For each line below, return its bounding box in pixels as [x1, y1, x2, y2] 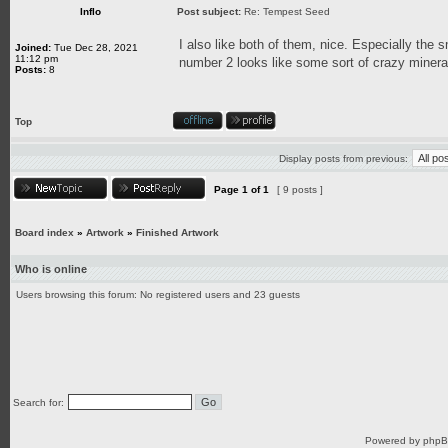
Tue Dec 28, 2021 [51, 42, 138, 53]
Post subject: [177, 6, 241, 17]
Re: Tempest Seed [244, 6, 330, 17]
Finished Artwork [136, 227, 219, 238]
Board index [15, 227, 74, 238]
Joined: [15, 42, 51, 53]
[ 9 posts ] [274, 184, 326, 195]
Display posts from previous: [279, 153, 408, 164]
